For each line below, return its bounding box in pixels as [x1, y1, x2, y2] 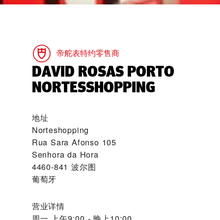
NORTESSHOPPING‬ [31, 77, 155, 97]
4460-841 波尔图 [31, 161, 96, 172]
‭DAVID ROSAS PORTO [31, 61, 174, 82]
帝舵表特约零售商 [56, 48, 119, 58]
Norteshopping [31, 124, 89, 136]
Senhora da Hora [31, 148, 99, 160]
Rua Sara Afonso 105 [31, 136, 116, 148]
